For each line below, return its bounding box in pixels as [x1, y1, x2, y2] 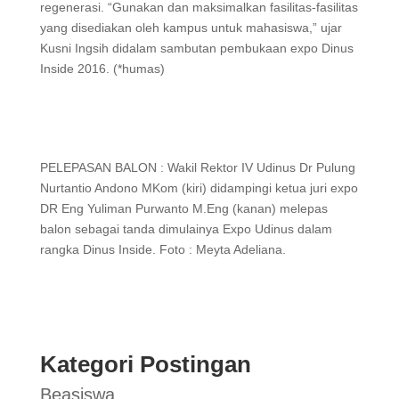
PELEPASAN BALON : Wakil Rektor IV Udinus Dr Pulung [39, 160, 355, 175]
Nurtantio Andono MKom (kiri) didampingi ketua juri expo [39, 181, 358, 195]
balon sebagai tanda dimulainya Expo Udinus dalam [39, 222, 332, 236]
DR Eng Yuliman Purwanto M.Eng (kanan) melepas [39, 201, 328, 216]
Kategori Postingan [39, 351, 251, 378]
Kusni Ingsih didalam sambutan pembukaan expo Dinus [39, 41, 354, 55]
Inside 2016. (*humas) [39, 61, 165, 76]
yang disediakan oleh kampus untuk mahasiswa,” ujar [39, 20, 342, 35]
